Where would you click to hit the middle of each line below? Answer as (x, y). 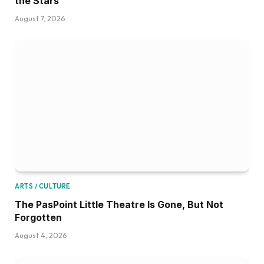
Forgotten (38, 218)
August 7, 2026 (40, 19)
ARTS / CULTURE (43, 187)
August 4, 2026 (41, 236)
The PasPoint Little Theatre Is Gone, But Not (119, 205)
